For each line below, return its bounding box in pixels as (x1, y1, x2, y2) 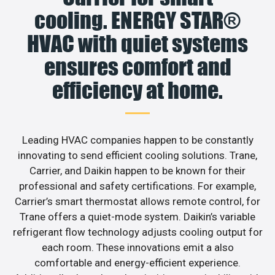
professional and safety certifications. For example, (19, 179, 256, 192)
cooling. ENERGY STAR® (34, 6, 241, 34)
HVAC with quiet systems (27, 29, 248, 57)
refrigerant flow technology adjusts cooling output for (12, 225, 263, 238)
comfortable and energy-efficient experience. (34, 256, 241, 269)
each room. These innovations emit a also (41, 241, 234, 254)
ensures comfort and (44, 53, 231, 80)
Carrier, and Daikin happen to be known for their (29, 164, 246, 177)
